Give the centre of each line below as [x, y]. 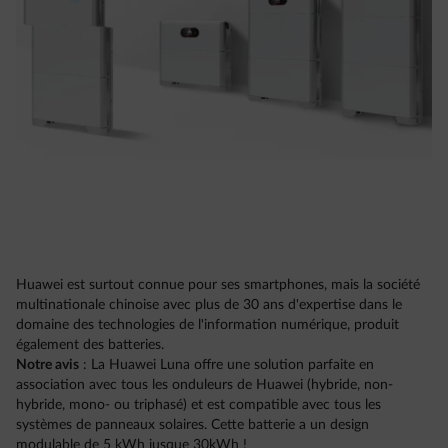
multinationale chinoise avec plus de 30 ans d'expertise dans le [209, 305]
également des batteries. [90, 345]
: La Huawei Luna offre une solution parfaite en [226, 365]
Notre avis [47, 365]
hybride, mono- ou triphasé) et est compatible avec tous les [198, 405]
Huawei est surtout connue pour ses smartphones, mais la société [218, 285]
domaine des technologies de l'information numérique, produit [207, 325]
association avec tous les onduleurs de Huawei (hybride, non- [204, 385]
